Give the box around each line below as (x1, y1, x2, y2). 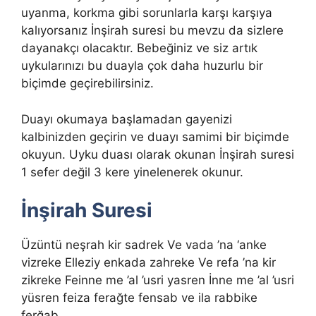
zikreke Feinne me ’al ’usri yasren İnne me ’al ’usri (21, 273, 294, 288)
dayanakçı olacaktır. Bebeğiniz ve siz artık (21, 41, 257, 56)
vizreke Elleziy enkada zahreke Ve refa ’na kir (21, 255, 276, 270)
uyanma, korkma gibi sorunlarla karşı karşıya (21, 6, 272, 20)
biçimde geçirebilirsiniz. (21, 76, 157, 91)
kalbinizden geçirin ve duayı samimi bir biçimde (21, 129, 289, 144)
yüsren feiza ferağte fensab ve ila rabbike (21, 291, 257, 305)
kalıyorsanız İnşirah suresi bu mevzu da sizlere (21, 23, 284, 38)
